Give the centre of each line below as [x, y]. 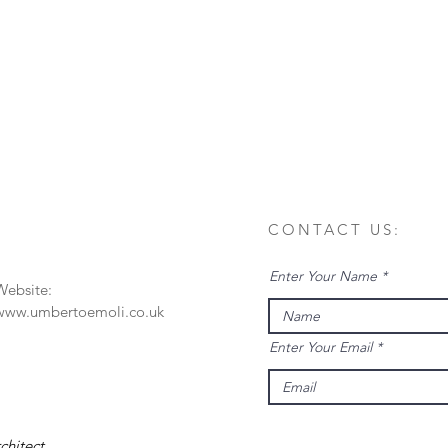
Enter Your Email [320, 347]
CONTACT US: [334, 229]
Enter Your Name [323, 276]
